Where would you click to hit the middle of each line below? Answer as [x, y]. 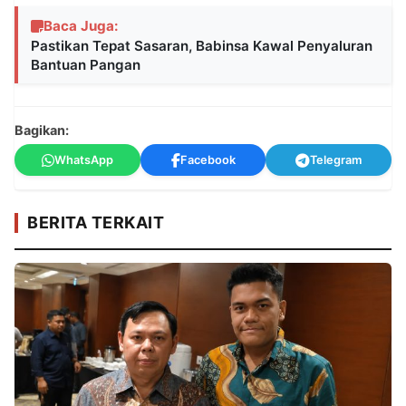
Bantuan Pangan [86, 65]
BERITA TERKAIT [96, 223]
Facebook [208, 160]
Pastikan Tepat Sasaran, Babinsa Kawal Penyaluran [202, 46]
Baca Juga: [81, 26]
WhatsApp [83, 160]
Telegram [336, 160]
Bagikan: [42, 130]
